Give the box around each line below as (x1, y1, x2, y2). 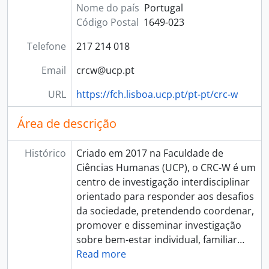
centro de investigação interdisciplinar (76, 175, 250, 189)
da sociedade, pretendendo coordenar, (76, 204, 254, 217)
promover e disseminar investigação (76, 219, 241, 232)
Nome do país (76, 1, 139, 14)
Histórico (24, 147, 66, 160)
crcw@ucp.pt (76, 64, 134, 77)
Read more (76, 247, 126, 261)
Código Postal (76, 16, 139, 29)
